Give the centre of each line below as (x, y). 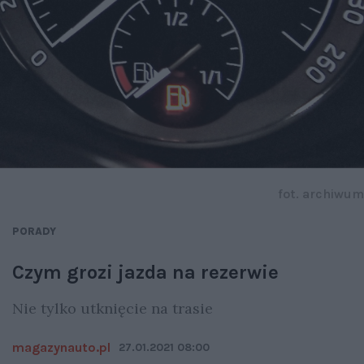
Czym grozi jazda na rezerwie (145, 273)
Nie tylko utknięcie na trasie (113, 309)
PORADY (34, 232)
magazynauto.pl (61, 348)
